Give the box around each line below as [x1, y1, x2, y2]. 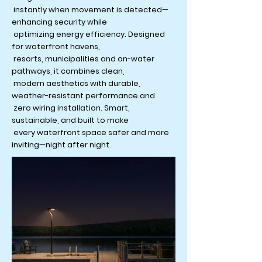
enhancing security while [12, 17, 107, 27]
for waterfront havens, [12, 42, 100, 51]
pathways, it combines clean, [12, 66, 125, 76]
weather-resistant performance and [12, 91, 155, 101]
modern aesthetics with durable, [12, 78, 140, 88]
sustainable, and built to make [12, 115, 129, 125]
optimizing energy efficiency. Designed [12, 29, 165, 39]
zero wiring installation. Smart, [12, 103, 130, 113]
